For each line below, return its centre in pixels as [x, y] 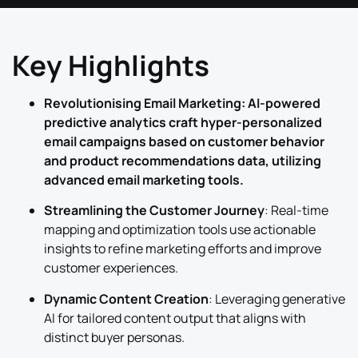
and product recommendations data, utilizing [183, 161]
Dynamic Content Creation [126, 298]
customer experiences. [111, 268]
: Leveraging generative [277, 298]
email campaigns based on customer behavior [184, 141]
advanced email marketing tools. [144, 180]
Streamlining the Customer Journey [154, 211]
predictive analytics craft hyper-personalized [183, 122]
